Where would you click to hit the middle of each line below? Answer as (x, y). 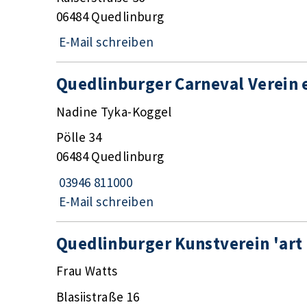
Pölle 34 (79, 137)
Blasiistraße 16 (98, 296)
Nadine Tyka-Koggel (114, 111)
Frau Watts (87, 271)
